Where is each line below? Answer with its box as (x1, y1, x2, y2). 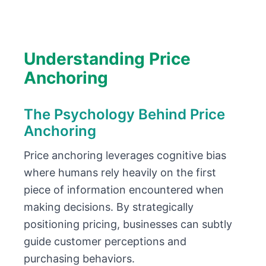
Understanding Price (24, 49, 191, 69)
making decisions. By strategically (24, 201, 194, 213)
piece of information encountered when (24, 183, 224, 196)
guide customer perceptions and (24, 235, 186, 248)
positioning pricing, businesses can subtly (24, 218, 232, 230)
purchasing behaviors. (24, 252, 135, 265)
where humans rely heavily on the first (24, 166, 216, 179)
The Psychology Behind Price (24, 106, 225, 123)
